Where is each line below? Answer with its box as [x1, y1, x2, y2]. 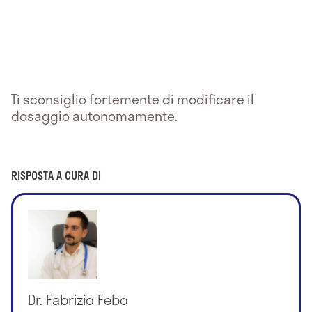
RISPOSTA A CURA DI [11, 166, 101, 184]
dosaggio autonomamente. [11, 105, 178, 126]
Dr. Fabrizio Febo [28, 288, 129, 310]
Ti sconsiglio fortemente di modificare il [11, 88, 254, 109]
